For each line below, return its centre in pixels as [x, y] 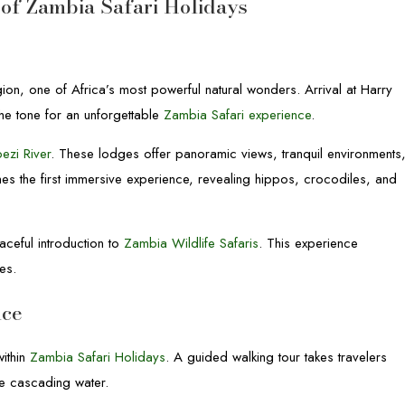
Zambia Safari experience [238, 115]
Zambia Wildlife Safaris [192, 243]
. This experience [309, 243]
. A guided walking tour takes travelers [277, 357]
